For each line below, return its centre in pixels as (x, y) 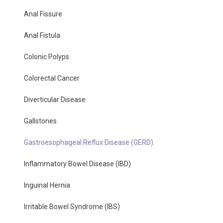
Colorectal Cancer (52, 78)
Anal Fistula (42, 35)
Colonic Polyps (47, 56)
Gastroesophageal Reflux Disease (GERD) (89, 142)
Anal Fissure (43, 14)
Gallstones (40, 121)
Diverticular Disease (55, 99)
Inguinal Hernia (47, 185)
